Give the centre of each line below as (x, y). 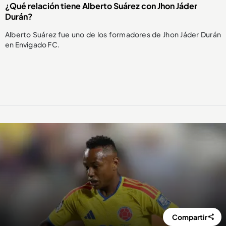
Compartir (190, 217)
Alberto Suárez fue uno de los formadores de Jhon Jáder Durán (113, 35)
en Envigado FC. (32, 45)
